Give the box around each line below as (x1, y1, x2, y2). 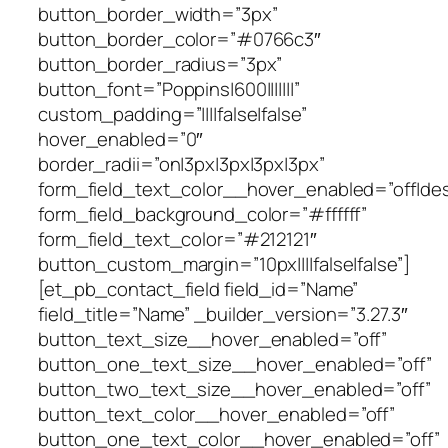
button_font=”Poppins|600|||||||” (38, 75, 300, 102)
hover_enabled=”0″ (38, 125, 204, 152)
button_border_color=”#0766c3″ (38, 25, 322, 52)
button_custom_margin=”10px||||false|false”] (38, 250, 410, 277)
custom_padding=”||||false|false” (38, 100, 307, 127)
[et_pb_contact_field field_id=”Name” (38, 275, 359, 302)
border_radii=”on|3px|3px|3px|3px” (38, 150, 325, 177)
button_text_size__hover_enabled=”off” (38, 325, 388, 352)
